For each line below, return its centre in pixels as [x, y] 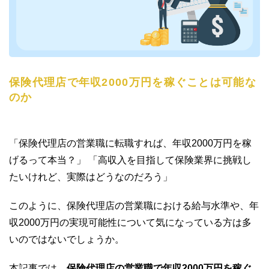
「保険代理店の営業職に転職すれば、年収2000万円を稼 [130, 143]
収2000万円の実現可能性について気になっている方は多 [130, 222]
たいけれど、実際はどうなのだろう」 [91, 177]
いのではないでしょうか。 [67, 239]
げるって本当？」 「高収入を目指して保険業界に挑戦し [130, 160]
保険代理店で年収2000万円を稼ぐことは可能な [133, 82]
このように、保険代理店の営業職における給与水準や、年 [134, 205]
